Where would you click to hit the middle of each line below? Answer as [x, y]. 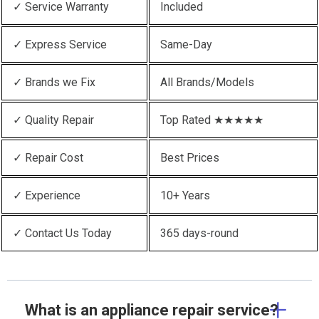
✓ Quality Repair [53, 120]
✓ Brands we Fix [54, 82]
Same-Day [186, 44]
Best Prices [190, 157]
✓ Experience [47, 195]
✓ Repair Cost [48, 157]
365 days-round [199, 233]
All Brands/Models [207, 82]
